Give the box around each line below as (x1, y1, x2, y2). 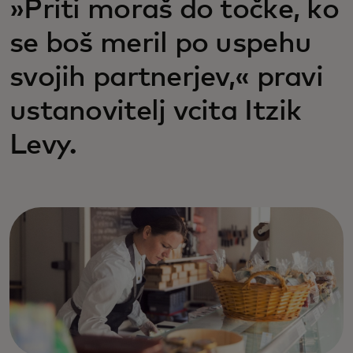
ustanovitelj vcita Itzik (9, 98, 302, 126)
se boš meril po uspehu (9, 30, 312, 58)
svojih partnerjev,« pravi (9, 64, 323, 92)
